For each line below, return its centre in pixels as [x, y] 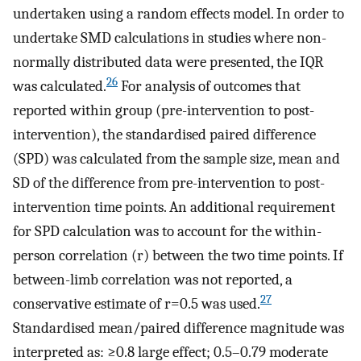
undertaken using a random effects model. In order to [178, 14]
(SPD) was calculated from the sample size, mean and [176, 159]
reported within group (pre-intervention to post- [164, 111]
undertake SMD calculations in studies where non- [170, 38]
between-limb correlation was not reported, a [153, 280]
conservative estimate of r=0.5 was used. [137, 304]
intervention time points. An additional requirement [174, 207]
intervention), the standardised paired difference [164, 135]
